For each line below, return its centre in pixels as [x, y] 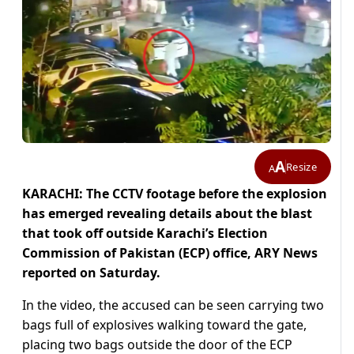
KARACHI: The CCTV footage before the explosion [175, 194]
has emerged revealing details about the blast [167, 214]
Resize [301, 166]
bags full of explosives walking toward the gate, [164, 325]
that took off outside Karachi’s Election [145, 233]
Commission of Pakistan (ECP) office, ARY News [170, 253]
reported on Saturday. [91, 273]
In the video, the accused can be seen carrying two [173, 305]
